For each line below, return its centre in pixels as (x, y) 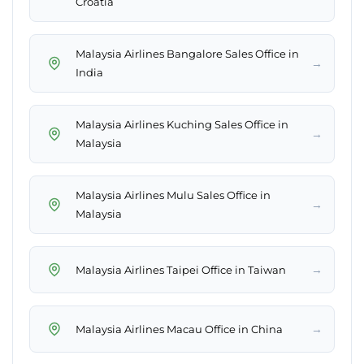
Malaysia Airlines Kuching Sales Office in (182, 125)
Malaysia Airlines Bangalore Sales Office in (187, 54)
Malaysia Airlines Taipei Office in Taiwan (181, 269)
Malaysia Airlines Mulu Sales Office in (173, 195)
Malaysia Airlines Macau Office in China (179, 329)
